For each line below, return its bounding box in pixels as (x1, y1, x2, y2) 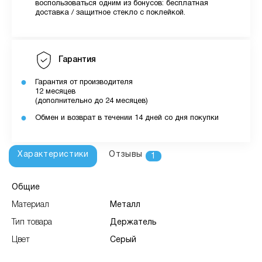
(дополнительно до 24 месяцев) (35, 97, 148, 105)
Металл (110, 201, 140, 209)
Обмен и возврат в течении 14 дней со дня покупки (35, 114, 219, 122)
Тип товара (12, 218, 52, 226)
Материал (12, 201, 49, 209)
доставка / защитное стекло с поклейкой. (35, 9, 185, 16)
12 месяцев (35, 88, 75, 95)
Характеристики (18, 150, 89, 158)
